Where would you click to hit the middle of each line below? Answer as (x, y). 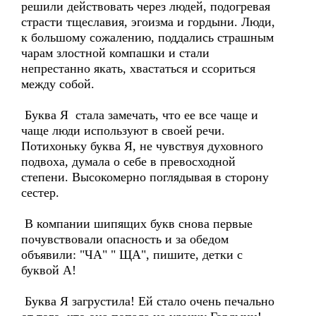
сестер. (40, 193)
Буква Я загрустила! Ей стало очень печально (148, 301)
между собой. (58, 84)
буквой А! (49, 270)
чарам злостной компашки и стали (115, 53)
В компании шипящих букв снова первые (137, 224)
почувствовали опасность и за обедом (125, 239)
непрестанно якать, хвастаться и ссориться (138, 68)
